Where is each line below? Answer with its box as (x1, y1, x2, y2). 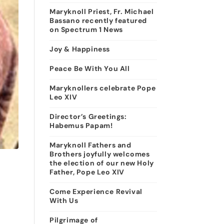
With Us (49, 196, 78, 205)
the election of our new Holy (49, 158, 154, 167)
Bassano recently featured (49, 16, 147, 25)
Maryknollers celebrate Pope (49, 83, 156, 92)
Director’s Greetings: (49, 112, 127, 121)
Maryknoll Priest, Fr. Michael (49, 7, 154, 16)
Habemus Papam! (49, 121, 113, 130)
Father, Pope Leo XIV (49, 167, 124, 176)
